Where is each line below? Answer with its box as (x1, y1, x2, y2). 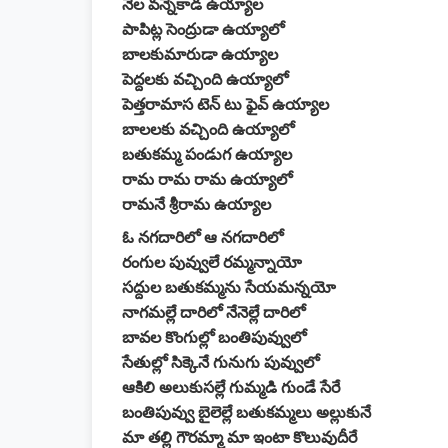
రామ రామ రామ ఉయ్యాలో (122, 171, 292, 188)
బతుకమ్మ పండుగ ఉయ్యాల (122, 146, 292, 163)
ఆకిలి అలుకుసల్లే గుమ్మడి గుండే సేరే (122, 379, 340, 396)
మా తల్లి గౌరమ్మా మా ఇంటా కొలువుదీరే (122, 429, 357, 446)
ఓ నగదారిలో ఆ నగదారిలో (122, 229, 283, 246)
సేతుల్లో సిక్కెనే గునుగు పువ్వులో (122, 354, 319, 371)
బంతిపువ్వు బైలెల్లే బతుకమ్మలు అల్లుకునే (122, 404, 371, 421)
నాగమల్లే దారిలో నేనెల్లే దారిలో (122, 304, 305, 321)
